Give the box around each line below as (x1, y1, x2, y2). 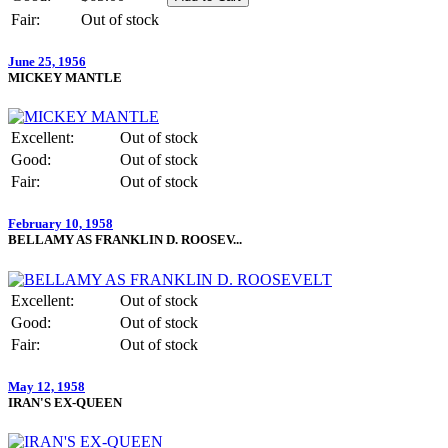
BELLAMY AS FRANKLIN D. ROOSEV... (8, 232, 242, 248)
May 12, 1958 (8, 378, 85, 394)
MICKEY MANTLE (8, 70, 122, 86)
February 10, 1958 (8, 216, 113, 232)
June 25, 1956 (8, 54, 86, 70)
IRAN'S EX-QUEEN (8, 394, 122, 410)
